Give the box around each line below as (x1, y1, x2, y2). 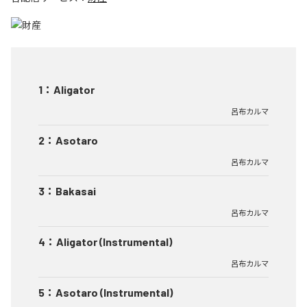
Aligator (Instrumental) (56, 235, 172, 249)
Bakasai (56, 184, 96, 198)
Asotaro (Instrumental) (56, 286, 173, 299)
